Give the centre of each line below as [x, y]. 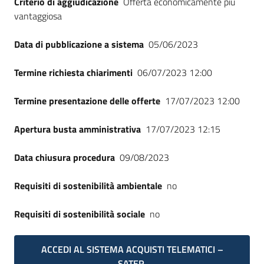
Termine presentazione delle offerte [87, 101]
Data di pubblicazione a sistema [79, 44]
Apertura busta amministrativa [77, 129]
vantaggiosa [38, 16]
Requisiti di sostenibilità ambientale [88, 186]
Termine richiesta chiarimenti [73, 72]
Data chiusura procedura [65, 157]
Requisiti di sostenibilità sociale [80, 214]
